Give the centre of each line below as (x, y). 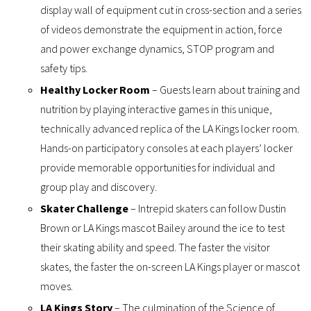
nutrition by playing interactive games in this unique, (157, 109)
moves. (57, 286)
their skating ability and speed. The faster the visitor (155, 247)
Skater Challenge (85, 209)
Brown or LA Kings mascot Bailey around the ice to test (163, 228)
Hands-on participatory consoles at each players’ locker (167, 148)
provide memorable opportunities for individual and (158, 168)
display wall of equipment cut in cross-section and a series (171, 10)
